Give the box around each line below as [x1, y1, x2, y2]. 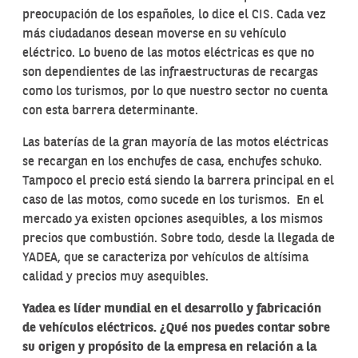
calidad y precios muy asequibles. [22, 271, 209, 284]
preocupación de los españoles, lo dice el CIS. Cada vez [22, 9, 326, 22]
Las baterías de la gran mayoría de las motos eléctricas [22, 137, 328, 149]
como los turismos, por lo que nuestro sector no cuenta [22, 86, 328, 98]
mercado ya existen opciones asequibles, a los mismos [22, 213, 323, 226]
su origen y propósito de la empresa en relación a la [22, 341, 316, 354]
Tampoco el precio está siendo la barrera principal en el [22, 175, 334, 188]
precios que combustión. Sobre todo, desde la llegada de [22, 233, 335, 245]
